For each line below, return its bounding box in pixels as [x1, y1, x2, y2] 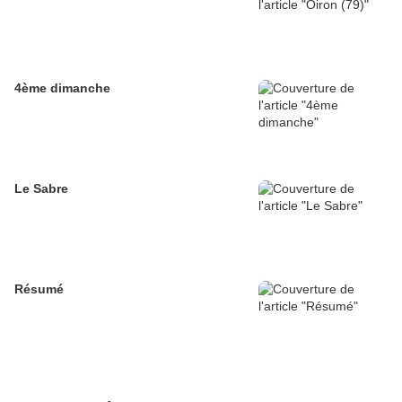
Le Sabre [14, 181, 68, 197]
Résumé [14, 282, 64, 297]
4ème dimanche [14, 81, 110, 96]
